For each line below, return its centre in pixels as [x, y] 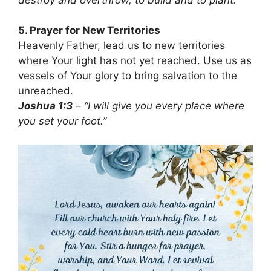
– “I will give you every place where [158, 106]
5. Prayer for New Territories [89, 31]
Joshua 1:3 [45, 106]
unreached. [46, 91]
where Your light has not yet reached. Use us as [135, 61]
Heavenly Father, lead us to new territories [122, 46]
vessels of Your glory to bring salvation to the [128, 76]
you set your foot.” [62, 121]
